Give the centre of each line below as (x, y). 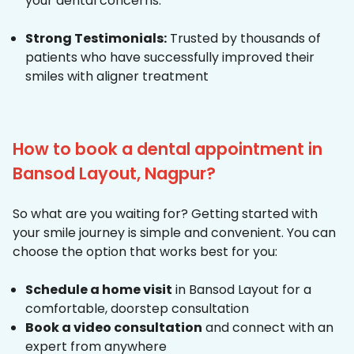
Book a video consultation (114, 328)
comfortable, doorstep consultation (137, 309)
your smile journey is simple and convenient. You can (174, 233)
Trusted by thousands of (244, 39)
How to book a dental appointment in (168, 149)
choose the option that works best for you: (145, 252)
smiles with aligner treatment (117, 77)
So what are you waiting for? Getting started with (165, 214)
